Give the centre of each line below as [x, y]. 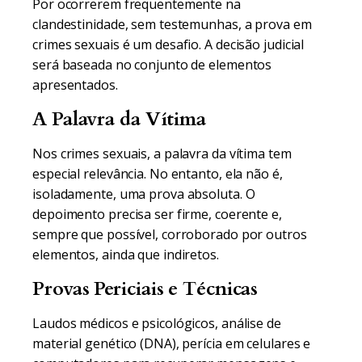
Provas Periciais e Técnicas [145, 289]
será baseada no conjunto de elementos [152, 65]
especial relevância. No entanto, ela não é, [158, 174]
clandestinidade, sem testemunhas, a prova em [172, 24]
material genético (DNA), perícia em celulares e [172, 343]
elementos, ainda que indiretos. [126, 255]
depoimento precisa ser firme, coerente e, [157, 214]
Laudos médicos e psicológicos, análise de [157, 323]
